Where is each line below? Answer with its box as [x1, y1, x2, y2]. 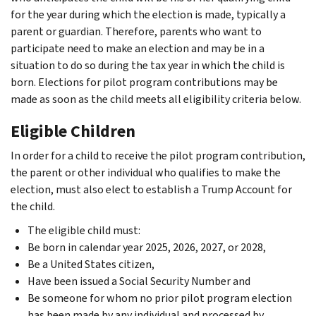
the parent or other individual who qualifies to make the [11, 164, 281, 180]
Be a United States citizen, [28, 256, 154, 272]
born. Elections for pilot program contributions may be [11, 74, 278, 90]
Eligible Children [11, 119, 135, 142]
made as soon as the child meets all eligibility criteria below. [11, 91, 301, 107]
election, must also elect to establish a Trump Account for [11, 181, 292, 197]
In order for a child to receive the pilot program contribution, [11, 147, 305, 163]
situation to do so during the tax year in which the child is [11, 57, 285, 73]
